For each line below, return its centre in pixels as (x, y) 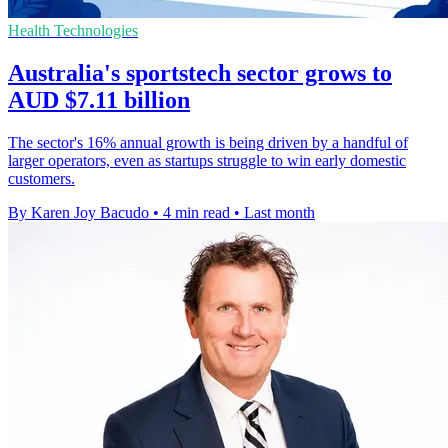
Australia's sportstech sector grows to (200, 73)
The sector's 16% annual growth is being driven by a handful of (208, 142)
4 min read (196, 212)
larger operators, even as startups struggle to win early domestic (207, 160)
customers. (41, 178)
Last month (279, 212)
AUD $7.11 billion (99, 100)
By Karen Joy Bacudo (78, 212)
